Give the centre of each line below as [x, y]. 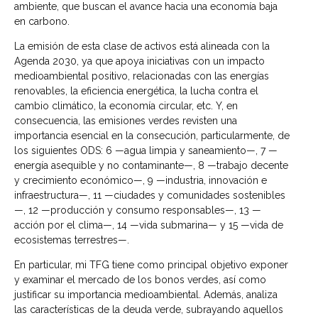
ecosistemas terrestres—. [72, 240]
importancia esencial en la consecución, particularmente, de [152, 135]
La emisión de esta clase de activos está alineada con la [142, 46]
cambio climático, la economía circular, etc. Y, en [126, 105]
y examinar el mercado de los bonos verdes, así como [140, 280]
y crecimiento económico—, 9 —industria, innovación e [141, 180]
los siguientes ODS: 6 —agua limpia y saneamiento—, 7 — [146, 150]
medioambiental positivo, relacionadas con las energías [142, 76]
